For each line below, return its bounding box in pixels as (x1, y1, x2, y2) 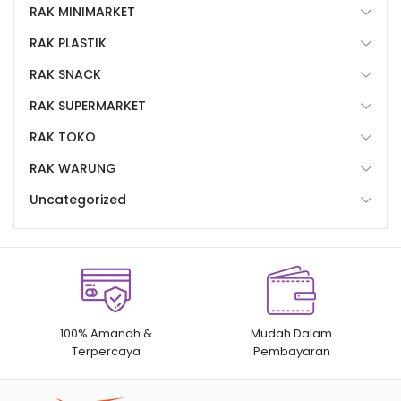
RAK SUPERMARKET (30, 97, 146, 115)
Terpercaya (72, 343, 141, 361)
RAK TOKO (30, 128, 96, 147)
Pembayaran (252, 343, 330, 361)
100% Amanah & (60, 325, 153, 343)
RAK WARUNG (30, 159, 116, 178)
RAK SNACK (30, 65, 101, 84)
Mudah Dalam (251, 325, 333, 343)
